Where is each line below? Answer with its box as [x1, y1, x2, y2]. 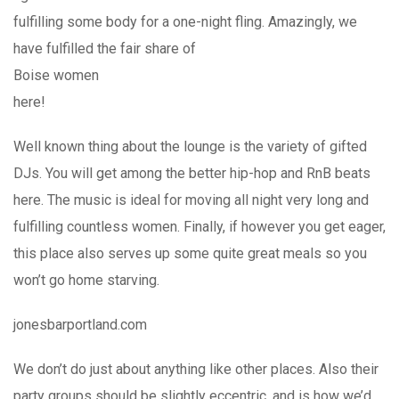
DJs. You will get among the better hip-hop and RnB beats [13, 164, 370, 182]
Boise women [13, 66, 99, 84]
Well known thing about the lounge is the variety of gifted [13, 137, 367, 155]
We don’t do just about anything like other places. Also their [13, 360, 379, 378]
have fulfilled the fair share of [13, 39, 196, 57]
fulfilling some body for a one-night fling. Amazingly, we [13, 12, 357, 30]
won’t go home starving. [13, 271, 159, 289]
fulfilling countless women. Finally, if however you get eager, [13, 217, 386, 235]
